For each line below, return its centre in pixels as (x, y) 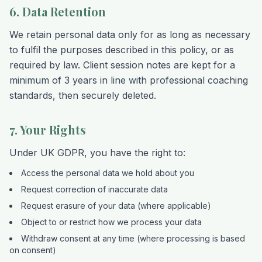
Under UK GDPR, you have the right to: (97, 153)
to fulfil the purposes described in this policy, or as (122, 50)
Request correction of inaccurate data (94, 189)
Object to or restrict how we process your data (111, 222)
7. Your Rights (48, 130)
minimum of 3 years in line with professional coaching (129, 80)
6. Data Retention (58, 11)
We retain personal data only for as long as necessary (130, 35)
